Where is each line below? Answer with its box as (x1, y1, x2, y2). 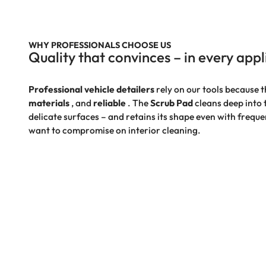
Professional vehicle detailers (28, 83, 154, 95)
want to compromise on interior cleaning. (28, 123, 201, 136)
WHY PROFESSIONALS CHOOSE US (28, 39, 171, 50)
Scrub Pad (150, 96, 193, 109)
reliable (93, 96, 126, 109)
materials (28, 96, 69, 109)
